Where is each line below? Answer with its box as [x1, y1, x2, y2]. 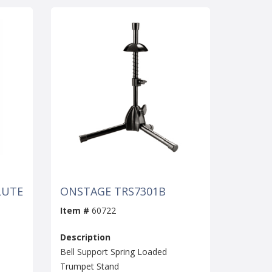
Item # [59, 205, 89, 217]
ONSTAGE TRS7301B [59, 184, 166, 199]
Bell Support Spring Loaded [59, 246, 167, 258]
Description [59, 231, 110, 243]
